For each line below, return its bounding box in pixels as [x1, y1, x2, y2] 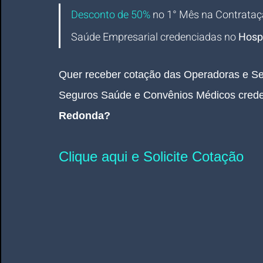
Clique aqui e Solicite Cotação [59, 149, 244, 164]
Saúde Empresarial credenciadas [71, 29, 224, 45]
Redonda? [59, 110, 110, 122]
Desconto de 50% [71, 7, 150, 23]
